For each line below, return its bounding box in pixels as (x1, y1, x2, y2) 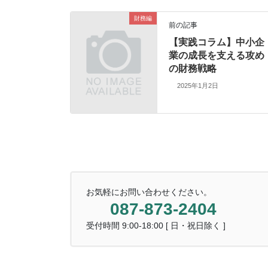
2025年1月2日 (176, 82, 218, 90)
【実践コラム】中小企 (169, 36, 265, 47)
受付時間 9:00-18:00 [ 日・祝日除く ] (86, 221, 226, 231)
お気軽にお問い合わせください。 (86, 187, 212, 197)
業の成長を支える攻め (169, 50, 265, 60)
